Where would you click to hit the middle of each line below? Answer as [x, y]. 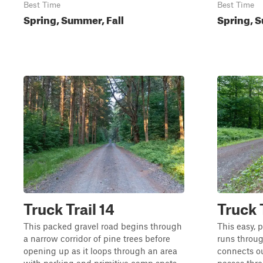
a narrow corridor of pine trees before [97, 238]
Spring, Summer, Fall [74, 18]
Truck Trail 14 [69, 209]
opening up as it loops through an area [100, 251]
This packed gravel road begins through [103, 226]
